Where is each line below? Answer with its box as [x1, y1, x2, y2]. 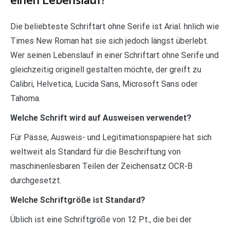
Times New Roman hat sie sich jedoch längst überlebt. [10, 35, 208, 46]
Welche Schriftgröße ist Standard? [10, 195, 145, 205]
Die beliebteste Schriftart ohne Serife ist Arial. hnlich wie [10, 21, 219, 31]
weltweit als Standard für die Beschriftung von [10, 146, 181, 157]
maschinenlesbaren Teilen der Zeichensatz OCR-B [10, 161, 193, 171]
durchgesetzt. [10, 175, 62, 185]
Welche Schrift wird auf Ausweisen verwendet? [10, 112, 191, 123]
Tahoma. [10, 93, 41, 103]
